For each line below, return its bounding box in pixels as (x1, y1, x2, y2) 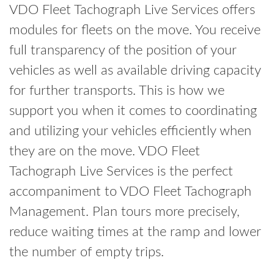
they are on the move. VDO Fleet (9, 144, 200, 158)
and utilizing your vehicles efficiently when (9, 124, 251, 138)
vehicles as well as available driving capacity (9, 64, 261, 78)
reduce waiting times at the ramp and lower (9, 225, 261, 239)
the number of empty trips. (9, 245, 164, 259)
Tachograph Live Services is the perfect (9, 165, 233, 179)
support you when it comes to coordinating (9, 104, 257, 118)
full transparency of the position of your (9, 43, 237, 57)
